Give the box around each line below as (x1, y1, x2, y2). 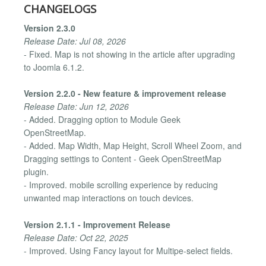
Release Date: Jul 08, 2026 (24, 35, 126, 47)
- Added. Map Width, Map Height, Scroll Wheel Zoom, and (24, 140, 242, 152)
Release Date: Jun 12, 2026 (24, 100, 129, 113)
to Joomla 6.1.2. (24, 61, 84, 74)
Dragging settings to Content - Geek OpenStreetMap (24, 153, 221, 165)
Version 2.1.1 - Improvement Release (24, 218, 170, 230)
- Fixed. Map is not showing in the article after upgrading (24, 48, 235, 61)
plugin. (24, 166, 49, 178)
